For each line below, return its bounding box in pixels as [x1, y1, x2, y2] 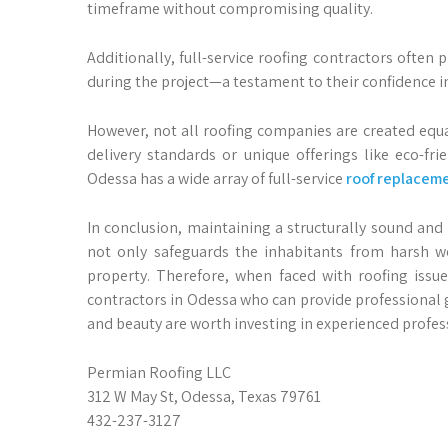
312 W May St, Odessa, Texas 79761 [87, 386, 321, 407]
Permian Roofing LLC [87, 362, 231, 383]
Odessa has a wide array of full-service [87, 168, 346, 189]
